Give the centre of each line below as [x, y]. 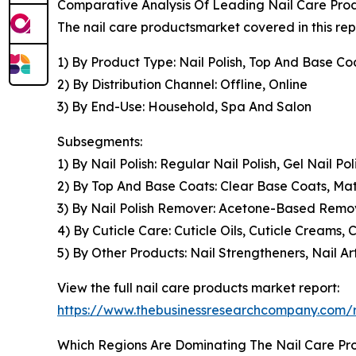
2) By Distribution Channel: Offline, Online [182, 85]
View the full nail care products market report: [198, 288]
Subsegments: [100, 142]
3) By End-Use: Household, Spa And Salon [184, 107]
